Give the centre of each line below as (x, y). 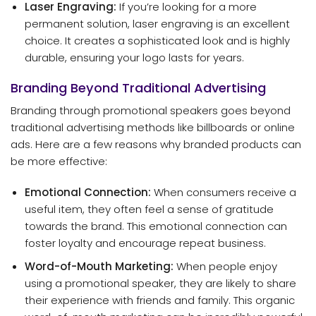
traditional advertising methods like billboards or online (153, 128)
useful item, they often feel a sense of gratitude (149, 209)
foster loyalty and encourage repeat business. (145, 243)
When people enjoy (225, 266)
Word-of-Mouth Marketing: (99, 266)
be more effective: (59, 162)
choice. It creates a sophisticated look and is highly (157, 40)
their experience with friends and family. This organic (159, 300)
